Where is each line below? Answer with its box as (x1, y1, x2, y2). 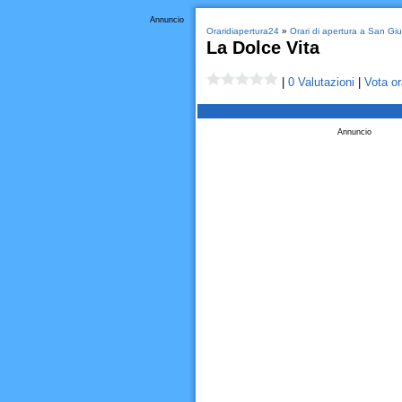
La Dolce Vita (205, 38, 319, 57)
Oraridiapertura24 (205, 26, 279, 36)
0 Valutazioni (287, 75, 354, 89)
